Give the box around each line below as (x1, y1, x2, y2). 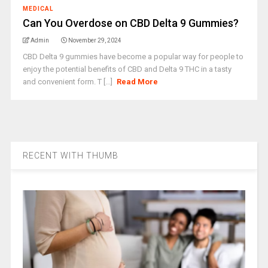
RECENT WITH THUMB (22, 151, 118, 160)
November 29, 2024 (68, 37, 121, 44)
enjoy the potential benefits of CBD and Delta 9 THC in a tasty (22, 65, 232, 74)
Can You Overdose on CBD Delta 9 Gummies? (22, 17, 239, 29)
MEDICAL (22, 5, 53, 12)
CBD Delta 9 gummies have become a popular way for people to (22, 52, 243, 61)
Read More (117, 77, 159, 86)
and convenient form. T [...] (22, 77, 114, 86)
